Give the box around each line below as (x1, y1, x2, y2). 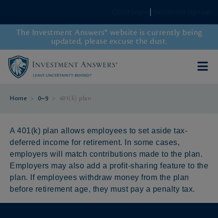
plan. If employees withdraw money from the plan (10, 173, 189, 182)
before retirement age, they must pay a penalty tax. (10, 184, 195, 193)
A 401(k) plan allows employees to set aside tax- (10, 126, 187, 135)
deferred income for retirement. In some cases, (10, 138, 180, 146)
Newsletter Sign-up (153, 7, 210, 17)
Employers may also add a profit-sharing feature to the (10, 161, 208, 170)
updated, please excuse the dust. (51, 36, 167, 47)
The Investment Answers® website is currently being (16, 27, 202, 38)
